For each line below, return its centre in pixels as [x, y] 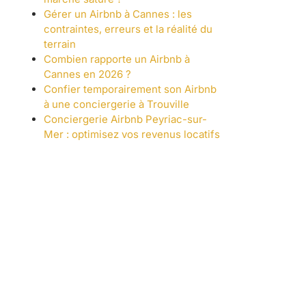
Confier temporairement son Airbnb [130, 89]
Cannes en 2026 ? [87, 74]
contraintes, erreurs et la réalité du [128, 29]
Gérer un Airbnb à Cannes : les [118, 14]
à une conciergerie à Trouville [116, 105]
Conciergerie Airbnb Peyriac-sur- [125, 120]
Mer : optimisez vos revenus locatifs [132, 135]
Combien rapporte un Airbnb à [117, 59]
